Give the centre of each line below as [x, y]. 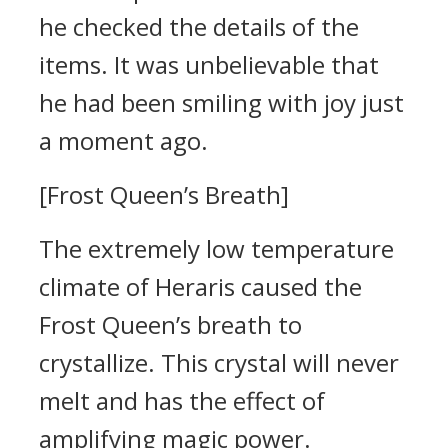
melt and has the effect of [182, 400]
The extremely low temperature [216, 248]
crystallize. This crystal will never [219, 362]
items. [76, 64]
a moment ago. [123, 140]
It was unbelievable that [246, 64]
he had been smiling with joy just [221, 102]
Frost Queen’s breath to [170, 324]
